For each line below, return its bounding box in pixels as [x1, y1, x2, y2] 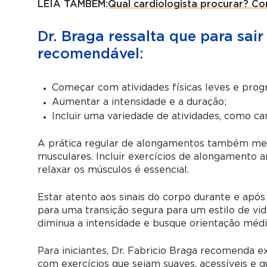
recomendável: [37, 46, 144, 61]
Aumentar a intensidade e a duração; [51, 97, 226, 107]
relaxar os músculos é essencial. [37, 164, 189, 175]
